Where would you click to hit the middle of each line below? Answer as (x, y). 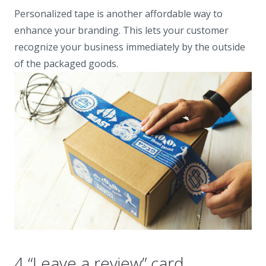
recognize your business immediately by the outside (130, 47)
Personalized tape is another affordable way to (118, 13)
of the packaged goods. (66, 63)
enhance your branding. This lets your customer (121, 30)
